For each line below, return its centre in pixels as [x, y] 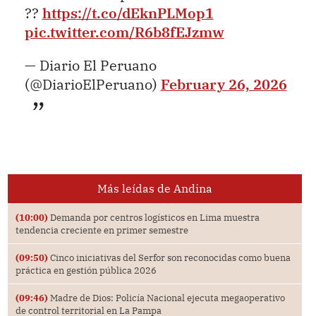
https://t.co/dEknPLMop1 [128, 13]
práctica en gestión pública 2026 [86, 271]
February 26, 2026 [224, 84]
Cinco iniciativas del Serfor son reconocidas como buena [169, 258]
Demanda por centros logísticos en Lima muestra [153, 218]
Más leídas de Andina [154, 189]
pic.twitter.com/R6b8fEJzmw [124, 32]
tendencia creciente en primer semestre [102, 230]
